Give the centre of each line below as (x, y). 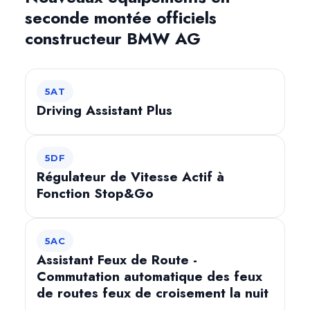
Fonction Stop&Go (95, 193)
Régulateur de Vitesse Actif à (130, 177)
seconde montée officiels (121, 18)
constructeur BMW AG (113, 38)
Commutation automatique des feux (149, 276)
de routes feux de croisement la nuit (153, 293)
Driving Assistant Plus (104, 110)
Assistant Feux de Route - (117, 260)
